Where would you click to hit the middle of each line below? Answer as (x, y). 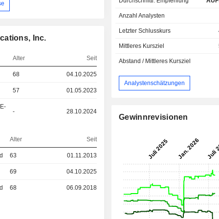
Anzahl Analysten (142, 16)
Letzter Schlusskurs (145, 31)
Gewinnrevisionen (153, 117)
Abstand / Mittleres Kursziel (155, 61)
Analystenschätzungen (155, 83)
